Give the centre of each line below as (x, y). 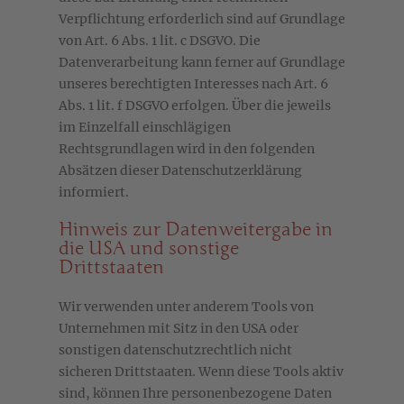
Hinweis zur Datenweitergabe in (196, 230)
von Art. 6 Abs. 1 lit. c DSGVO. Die (160, 41)
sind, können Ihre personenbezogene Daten (195, 394)
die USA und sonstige (149, 249)
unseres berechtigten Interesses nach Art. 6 (193, 84)
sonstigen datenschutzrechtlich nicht (175, 350)
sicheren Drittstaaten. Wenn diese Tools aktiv (201, 372)
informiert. (94, 193)
